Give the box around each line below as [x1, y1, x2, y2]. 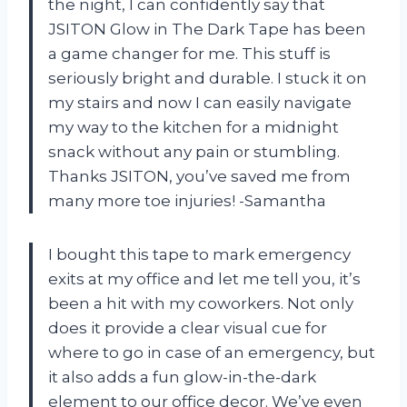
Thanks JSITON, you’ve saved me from [48, 166, 351, 185]
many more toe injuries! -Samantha [48, 191, 326, 210]
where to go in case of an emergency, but [48, 342, 375, 362]
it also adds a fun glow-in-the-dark [48, 367, 316, 386]
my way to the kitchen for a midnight [48, 117, 339, 136]
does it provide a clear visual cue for [48, 318, 327, 337]
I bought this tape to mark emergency [48, 244, 351, 263]
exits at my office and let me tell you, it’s [48, 269, 361, 288]
